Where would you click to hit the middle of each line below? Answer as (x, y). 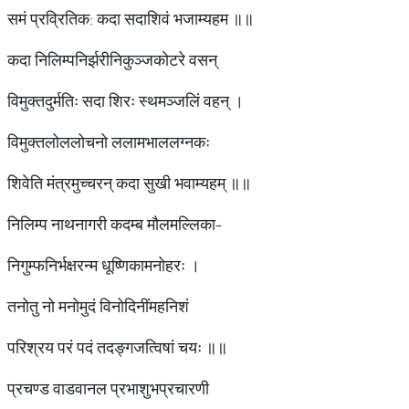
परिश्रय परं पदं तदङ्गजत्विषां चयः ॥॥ (117, 347)
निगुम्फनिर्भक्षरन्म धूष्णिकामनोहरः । (104, 265)
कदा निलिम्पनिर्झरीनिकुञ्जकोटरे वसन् (112, 60)
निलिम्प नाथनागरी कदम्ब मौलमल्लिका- (115, 224)
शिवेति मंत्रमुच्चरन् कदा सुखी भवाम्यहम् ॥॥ (129, 183)
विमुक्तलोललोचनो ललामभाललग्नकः (109, 142)
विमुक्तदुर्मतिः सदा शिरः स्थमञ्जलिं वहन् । (126, 101)
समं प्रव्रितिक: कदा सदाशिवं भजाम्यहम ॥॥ (131, 19)
